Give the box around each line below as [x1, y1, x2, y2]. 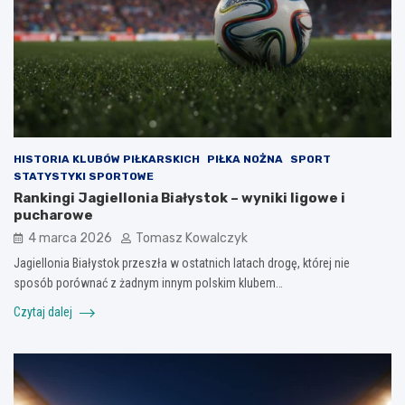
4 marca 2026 [28, 231, 112, 247]
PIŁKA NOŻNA [207, 153, 283, 166]
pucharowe [14, 207, 93, 224]
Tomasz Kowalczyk [136, 231, 248, 247]
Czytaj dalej [14, 305, 75, 320]
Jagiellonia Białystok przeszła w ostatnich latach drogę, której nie [14, 256, 350, 271]
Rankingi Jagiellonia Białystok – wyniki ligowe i [14, 190, 345, 207]
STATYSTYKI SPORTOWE [14, 170, 154, 184]
